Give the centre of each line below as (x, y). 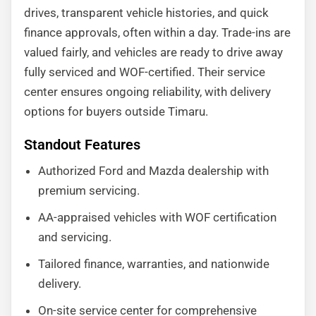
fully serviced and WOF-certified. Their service (145, 72)
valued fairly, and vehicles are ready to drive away (153, 52)
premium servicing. (89, 190)
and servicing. (75, 237)
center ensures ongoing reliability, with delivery (147, 92)
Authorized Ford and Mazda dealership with (153, 171)
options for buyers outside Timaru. (116, 111)
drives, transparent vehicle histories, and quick (146, 13)
